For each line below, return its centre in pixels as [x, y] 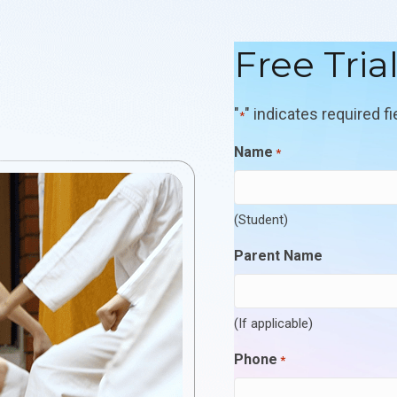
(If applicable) [273, 323]
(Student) [261, 220]
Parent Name [278, 256]
